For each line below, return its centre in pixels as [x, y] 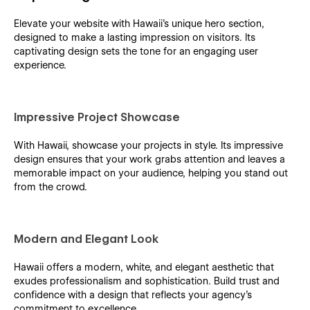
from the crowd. [51, 186]
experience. [40, 65]
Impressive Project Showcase [97, 117]
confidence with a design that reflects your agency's [133, 294]
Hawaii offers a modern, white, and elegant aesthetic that [144, 267]
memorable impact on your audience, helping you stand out [151, 173]
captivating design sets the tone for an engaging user [136, 51]
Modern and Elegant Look [86, 239]
